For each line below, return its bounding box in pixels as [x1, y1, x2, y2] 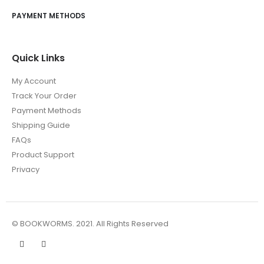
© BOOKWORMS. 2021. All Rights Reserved [12, 217, 169, 229]
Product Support [12, 148, 74, 160]
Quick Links [12, 51, 65, 65]
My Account [12, 75, 56, 87]
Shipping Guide [12, 119, 70, 131]
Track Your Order [12, 90, 77, 101]
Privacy [12, 163, 39, 175]
